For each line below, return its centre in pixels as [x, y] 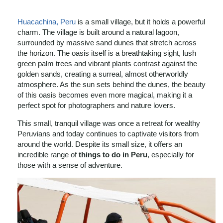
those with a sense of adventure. [70, 165]
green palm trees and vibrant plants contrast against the [107, 63]
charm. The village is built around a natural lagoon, [98, 32]
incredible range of [48, 154]
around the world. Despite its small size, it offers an [100, 144]
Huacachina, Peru [47, 21]
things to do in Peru [113, 154]
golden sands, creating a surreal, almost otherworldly [103, 74]
